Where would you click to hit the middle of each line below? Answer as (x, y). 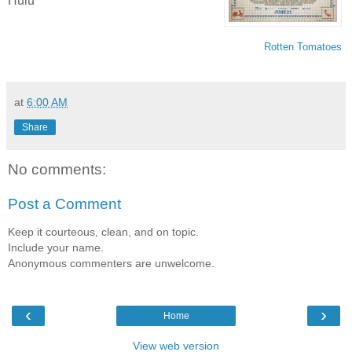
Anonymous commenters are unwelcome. (111, 264)
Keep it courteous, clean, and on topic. (103, 232)
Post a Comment (64, 203)
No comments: (57, 170)
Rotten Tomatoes (303, 47)
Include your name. (56, 248)
